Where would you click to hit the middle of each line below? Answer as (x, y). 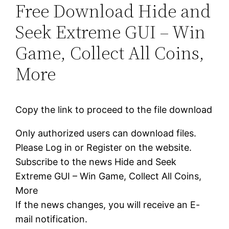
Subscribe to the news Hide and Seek (96, 162)
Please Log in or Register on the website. (104, 148)
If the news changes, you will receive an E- (108, 205)
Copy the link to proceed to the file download (114, 110)
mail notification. (52, 219)
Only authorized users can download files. (106, 133)
